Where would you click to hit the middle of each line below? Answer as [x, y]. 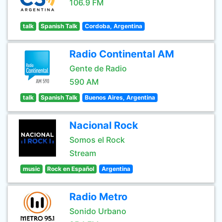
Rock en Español [71, 169]
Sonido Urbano [98, 211]
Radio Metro [98, 197]
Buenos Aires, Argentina [120, 97]
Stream [83, 153]
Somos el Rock [97, 140]
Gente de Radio [98, 68]
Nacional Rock [104, 125]
